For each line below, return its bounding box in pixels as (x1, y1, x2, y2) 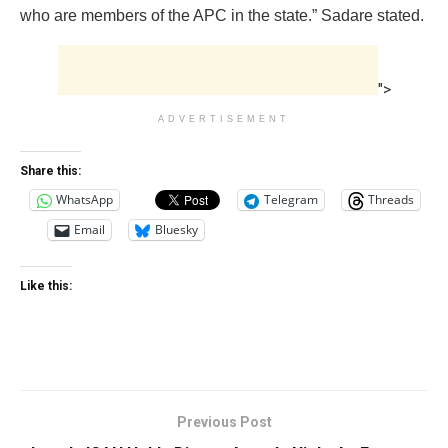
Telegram (264, 191, 318, 209)
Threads (368, 191, 414, 209)
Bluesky (155, 221, 198, 239)
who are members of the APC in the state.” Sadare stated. (20, 6, 424, 24)
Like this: (20, 278, 72, 293)
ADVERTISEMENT (158, 113, 290, 124)
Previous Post (176, 413, 272, 430)
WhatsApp (56, 191, 113, 209)
